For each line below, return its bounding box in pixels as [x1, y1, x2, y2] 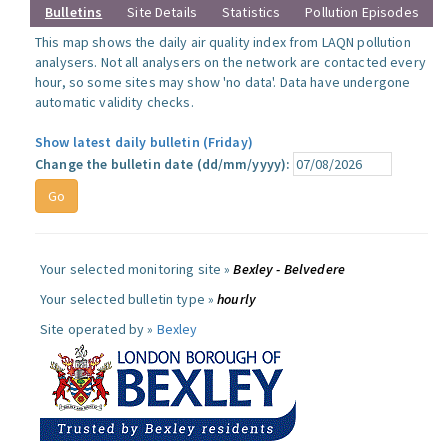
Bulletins [45, 3, 103, 21]
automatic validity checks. [35, 93, 194, 111]
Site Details [127, 3, 197, 21]
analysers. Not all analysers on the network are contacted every [35, 53, 426, 71]
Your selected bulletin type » [40, 290, 218, 308]
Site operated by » [40, 320, 157, 338]
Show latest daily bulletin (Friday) [35, 133, 253, 151]
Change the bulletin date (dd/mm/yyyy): [35, 155, 291, 173]
